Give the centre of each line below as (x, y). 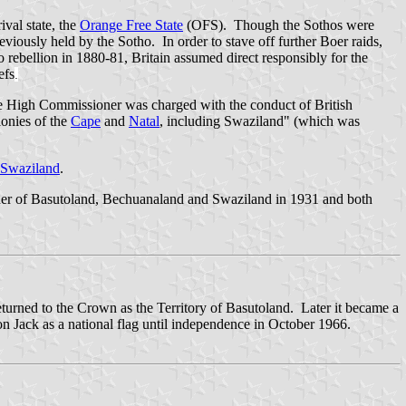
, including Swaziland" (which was (260, 121)
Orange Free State (131, 24)
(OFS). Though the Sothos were (279, 24)
